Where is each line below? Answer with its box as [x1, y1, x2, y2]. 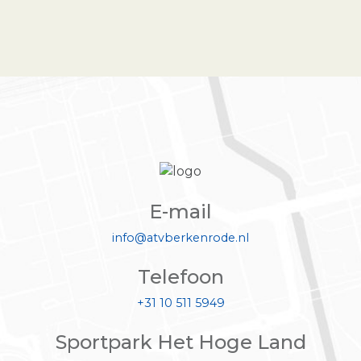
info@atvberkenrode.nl [112, 230, 249, 245]
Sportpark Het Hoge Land [55, 330, 306, 354]
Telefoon [137, 264, 224, 288]
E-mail [149, 199, 212, 223]
